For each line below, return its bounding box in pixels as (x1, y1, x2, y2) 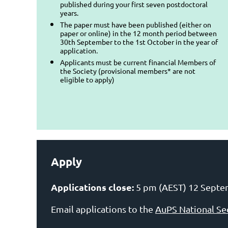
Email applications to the (51, 204, 155, 215)
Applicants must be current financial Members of (60, 57, 216, 67)
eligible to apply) (60, 74, 115, 84)
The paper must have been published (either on (60, 19, 211, 29)
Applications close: (51, 181, 134, 193)
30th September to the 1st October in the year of (60, 37, 218, 46)
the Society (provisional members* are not (60, 66, 195, 75)
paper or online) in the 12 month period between (60, 28, 217, 38)
